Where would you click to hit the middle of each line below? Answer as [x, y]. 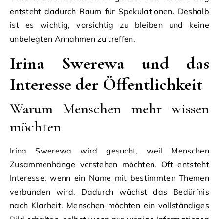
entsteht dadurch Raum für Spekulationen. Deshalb [109, 11]
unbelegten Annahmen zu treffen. [73, 38]
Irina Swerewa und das [109, 63]
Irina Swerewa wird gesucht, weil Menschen [109, 150]
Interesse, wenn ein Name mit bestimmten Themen [109, 178]
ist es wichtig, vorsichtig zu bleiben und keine [109, 25]
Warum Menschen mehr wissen [109, 109]
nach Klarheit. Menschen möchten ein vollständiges [109, 205]
